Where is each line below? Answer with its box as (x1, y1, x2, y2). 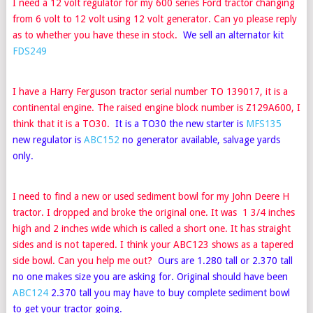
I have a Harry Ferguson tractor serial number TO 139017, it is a (12, 85, 288, 97)
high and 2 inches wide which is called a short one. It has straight (12, 222, 291, 234)
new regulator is (12, 133, 84, 145)
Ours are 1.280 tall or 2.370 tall (157, 254, 293, 266)
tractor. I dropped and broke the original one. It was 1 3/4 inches (12, 206, 295, 218)
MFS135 (245, 117, 282, 129)
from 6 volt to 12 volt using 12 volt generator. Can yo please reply (12, 13, 297, 24)
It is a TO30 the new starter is (115, 117, 246, 129)
